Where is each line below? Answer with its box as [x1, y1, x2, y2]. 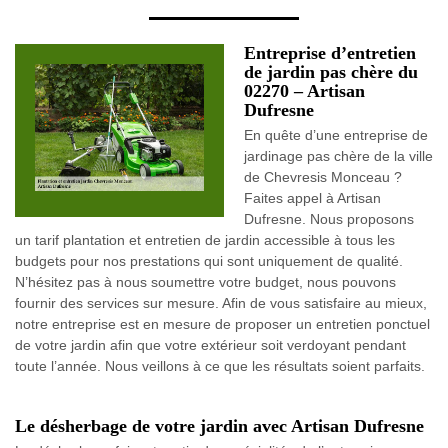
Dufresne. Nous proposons [244, 211, 414, 227]
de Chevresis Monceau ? [244, 169, 402, 185]
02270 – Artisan [244, 81, 365, 101]
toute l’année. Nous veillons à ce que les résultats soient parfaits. [15, 358, 425, 374]
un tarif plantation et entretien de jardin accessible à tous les [15, 232, 395, 248]
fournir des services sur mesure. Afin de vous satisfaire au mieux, [15, 295, 427, 311]
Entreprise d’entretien [244, 43, 416, 63]
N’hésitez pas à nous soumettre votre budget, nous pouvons [15, 274, 396, 290]
